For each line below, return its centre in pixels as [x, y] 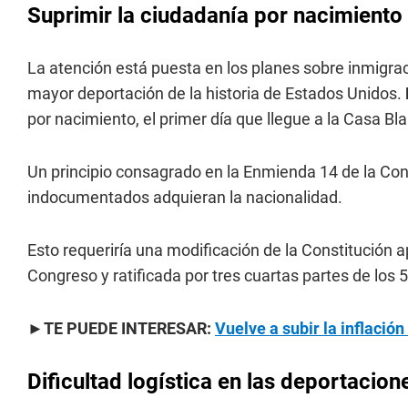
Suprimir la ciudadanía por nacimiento [215, 15]
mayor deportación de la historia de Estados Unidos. [216, 93]
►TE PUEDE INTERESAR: [121, 328]
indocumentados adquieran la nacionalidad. [185, 197]
